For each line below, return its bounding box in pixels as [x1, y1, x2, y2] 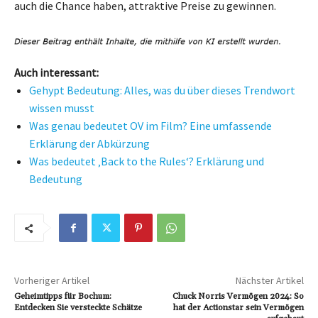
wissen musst [29, 101, 94, 116]
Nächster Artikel [235, 274, 304, 287]
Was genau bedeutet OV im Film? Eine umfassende [29, 119, 272, 133]
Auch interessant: [14, 65, 99, 80]
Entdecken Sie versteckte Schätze [14, 302, 142, 314]
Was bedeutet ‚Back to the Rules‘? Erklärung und [29, 154, 264, 169]
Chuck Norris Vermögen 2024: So [172, 291, 304, 302]
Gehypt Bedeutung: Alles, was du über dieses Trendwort [29, 83, 295, 98]
